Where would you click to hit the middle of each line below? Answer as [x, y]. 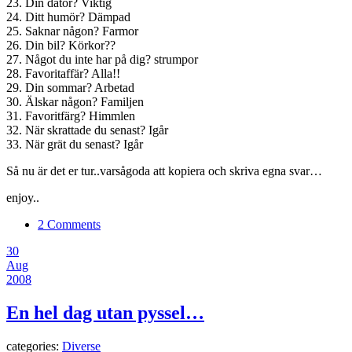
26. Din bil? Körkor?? [62, 45]
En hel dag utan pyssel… [105, 312]
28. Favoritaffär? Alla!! [63, 73]
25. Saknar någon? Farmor [72, 31]
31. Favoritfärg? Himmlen [72, 115]
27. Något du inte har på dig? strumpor [102, 59]
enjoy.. [23, 197]
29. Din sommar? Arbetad [70, 87]
